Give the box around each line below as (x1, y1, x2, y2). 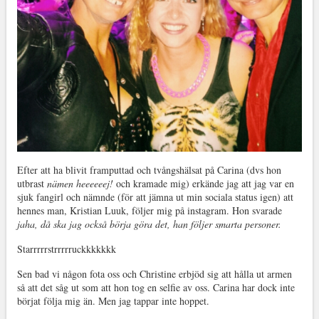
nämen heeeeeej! (46, 177, 113, 191)
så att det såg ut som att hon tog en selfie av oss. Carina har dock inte (16, 281, 295, 295)
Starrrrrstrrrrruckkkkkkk (16, 242, 116, 256)
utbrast (16, 177, 47, 191)
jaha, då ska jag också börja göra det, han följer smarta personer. (16, 217, 281, 231)
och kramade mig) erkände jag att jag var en (113, 177, 294, 191)
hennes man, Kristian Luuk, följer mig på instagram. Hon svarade (16, 204, 282, 218)
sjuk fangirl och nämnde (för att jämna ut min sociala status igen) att (16, 190, 293, 204)
